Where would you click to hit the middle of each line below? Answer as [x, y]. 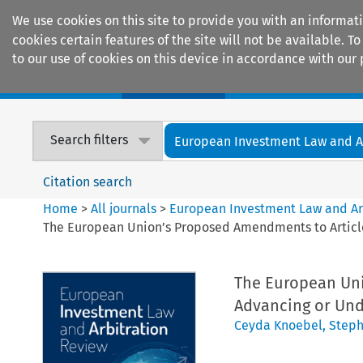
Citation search [88, 181]
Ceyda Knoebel [278, 325]
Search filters [90, 140]
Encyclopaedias [299, 82]
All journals [126, 208]
